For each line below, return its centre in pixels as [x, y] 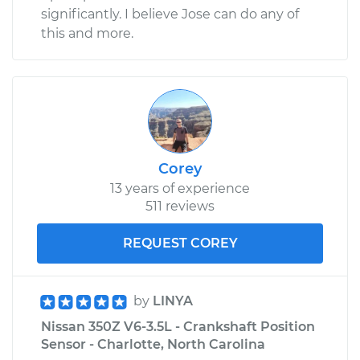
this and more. [87, 33]
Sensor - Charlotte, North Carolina [153, 344]
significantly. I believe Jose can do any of [170, 14]
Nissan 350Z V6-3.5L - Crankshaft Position [178, 326]
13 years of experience [180, 188]
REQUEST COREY [180, 243]
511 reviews [180, 206]
